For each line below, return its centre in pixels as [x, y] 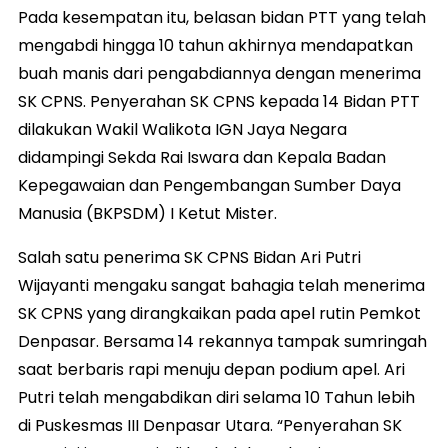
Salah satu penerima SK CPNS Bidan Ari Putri [189, 257]
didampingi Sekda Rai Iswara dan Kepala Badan [202, 157]
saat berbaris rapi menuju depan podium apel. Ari [211, 369]
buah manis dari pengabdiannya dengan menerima [219, 73]
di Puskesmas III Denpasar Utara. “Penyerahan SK [210, 425]
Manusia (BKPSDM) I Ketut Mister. [147, 213]
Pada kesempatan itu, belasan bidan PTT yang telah [222, 17]
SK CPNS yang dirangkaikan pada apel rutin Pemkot [219, 313]
